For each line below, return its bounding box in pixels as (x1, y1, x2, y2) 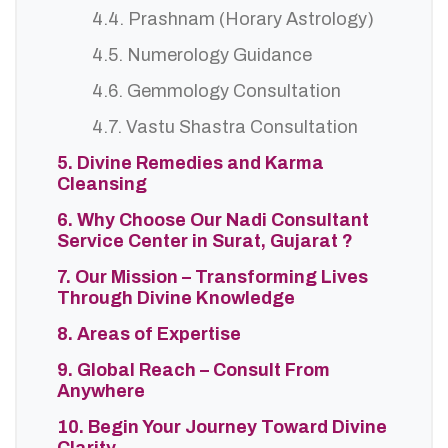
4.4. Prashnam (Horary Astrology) (92, 9, 374, 29)
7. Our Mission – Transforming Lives (57, 267, 368, 287)
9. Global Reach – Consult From (57, 360, 330, 380)
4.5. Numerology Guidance (92, 45, 312, 65)
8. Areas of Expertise (57, 324, 241, 344)
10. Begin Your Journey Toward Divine (57, 417, 387, 437)
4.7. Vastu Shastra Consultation (92, 117, 358, 137)
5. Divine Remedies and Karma (57, 153, 324, 173)
